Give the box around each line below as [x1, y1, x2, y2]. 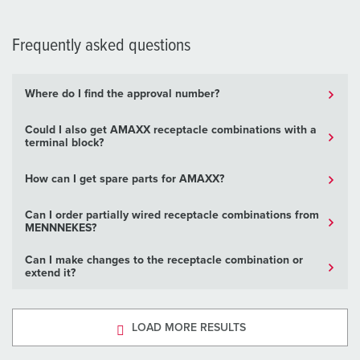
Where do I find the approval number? [25, 88, 219, 100]
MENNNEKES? [25, 223, 96, 235]
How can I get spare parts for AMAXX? [25, 174, 224, 186]
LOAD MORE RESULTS [131, 322, 246, 334]
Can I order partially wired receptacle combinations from [25, 210, 319, 222]
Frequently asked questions [12, 37, 190, 55]
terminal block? [25, 137, 104, 149]
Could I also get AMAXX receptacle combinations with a [25, 125, 317, 137]
